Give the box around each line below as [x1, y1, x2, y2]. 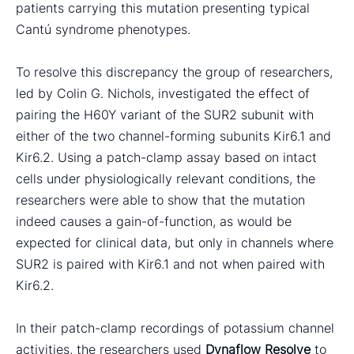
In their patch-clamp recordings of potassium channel [16, 319, 334, 336]
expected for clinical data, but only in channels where [16, 234, 333, 250]
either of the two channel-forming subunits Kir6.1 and [16, 127, 331, 144]
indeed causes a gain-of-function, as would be [16, 213, 292, 229]
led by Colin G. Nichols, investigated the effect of [16, 85, 310, 101]
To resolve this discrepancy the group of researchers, [16, 63, 333, 80]
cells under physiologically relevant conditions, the [16, 170, 315, 186]
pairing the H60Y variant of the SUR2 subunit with [16, 106, 314, 122]
